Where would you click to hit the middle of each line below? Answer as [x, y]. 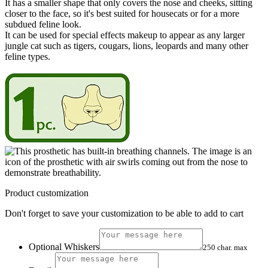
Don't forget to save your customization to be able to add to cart [124, 214]
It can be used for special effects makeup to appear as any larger [125, 35]
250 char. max [225, 248]
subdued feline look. [43, 25]
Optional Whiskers [64, 247]
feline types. [28, 57]
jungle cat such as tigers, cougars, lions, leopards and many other [127, 46]
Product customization [47, 193]
